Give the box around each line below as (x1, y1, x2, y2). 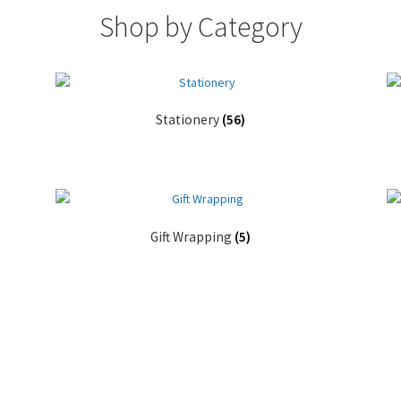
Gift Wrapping (149, 227, 235, 245)
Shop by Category (98, 8, 303, 45)
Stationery (155, 111, 222, 129)
